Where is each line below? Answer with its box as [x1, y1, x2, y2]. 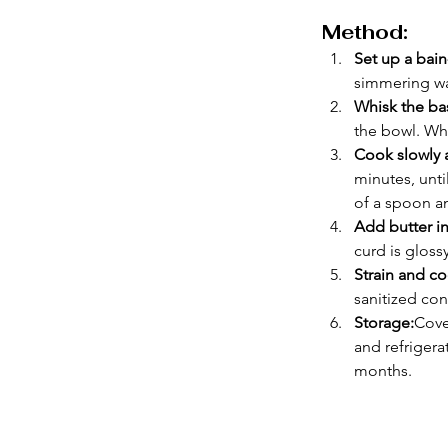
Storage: [354, 313, 414, 333]
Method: [322, 19, 408, 46]
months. [354, 361, 412, 381]
